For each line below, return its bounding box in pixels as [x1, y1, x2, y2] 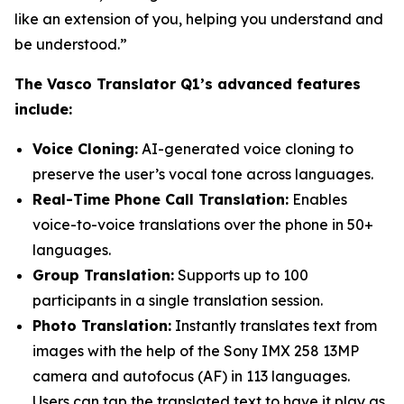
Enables [289, 190, 347, 208]
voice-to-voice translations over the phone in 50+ [32, 216, 373, 234]
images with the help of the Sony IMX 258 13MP [32, 342, 359, 360]
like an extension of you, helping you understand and [14, 10, 383, 28]
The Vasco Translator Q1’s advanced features [14, 75, 361, 93]
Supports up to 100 [174, 266, 308, 284]
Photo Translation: [32, 317, 171, 335]
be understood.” [14, 35, 127, 53]
